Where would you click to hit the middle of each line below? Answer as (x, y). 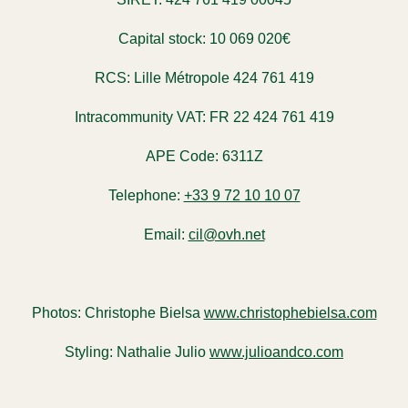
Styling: (89, 352)
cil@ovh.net (226, 234)
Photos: (58, 312)
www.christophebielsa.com (290, 312)
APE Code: (182, 156)
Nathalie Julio (161, 352)
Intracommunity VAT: (140, 117)
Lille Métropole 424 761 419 (222, 77)
